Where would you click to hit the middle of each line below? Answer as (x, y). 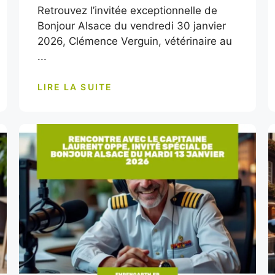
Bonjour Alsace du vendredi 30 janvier (131, 26)
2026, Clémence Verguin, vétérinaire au (134, 41)
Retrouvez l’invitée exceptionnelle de (127, 10)
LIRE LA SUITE (75, 87)
